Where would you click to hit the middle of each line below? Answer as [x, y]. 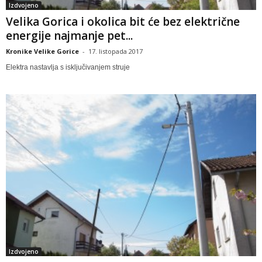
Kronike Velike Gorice [42, 51]
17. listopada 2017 [116, 51]
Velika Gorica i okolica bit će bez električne [123, 22]
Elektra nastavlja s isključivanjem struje [68, 68]
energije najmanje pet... [69, 36]
